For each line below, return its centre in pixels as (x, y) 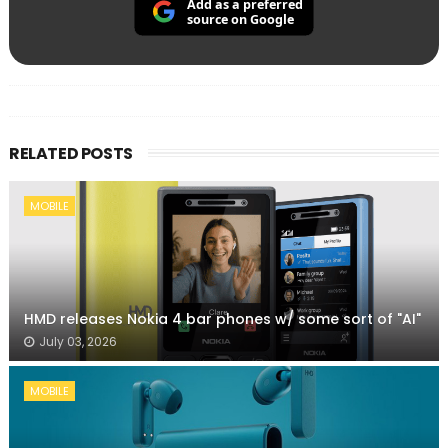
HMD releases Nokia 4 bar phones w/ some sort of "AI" (222, 319)
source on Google (240, 20)
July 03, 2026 (77, 342)
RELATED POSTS (70, 154)
